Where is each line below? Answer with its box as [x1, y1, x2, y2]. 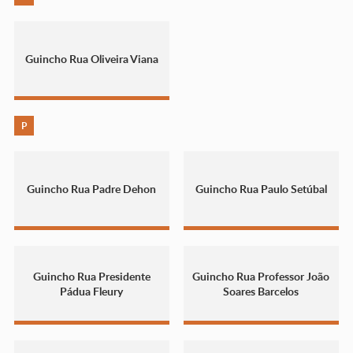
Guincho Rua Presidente [32, 268, 150, 284]
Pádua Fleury [60, 283, 124, 299]
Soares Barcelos [223, 283, 299, 299]
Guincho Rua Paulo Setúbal [195, 181, 327, 197]
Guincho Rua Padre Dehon [27, 181, 157, 197]
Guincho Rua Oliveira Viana [24, 51, 158, 67]
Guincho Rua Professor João [192, 268, 330, 284]
